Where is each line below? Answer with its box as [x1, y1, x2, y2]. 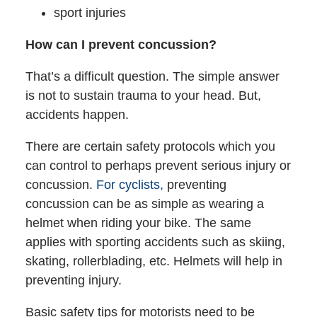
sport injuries [53, 5, 126, 20]
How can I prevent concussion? [25, 37, 217, 52]
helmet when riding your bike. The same [25, 215, 251, 230]
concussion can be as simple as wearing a [25, 196, 264, 211]
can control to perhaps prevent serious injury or [25, 158, 291, 173]
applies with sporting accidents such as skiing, [25, 234, 285, 249]
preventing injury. [25, 272, 122, 287]
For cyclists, [96, 177, 163, 192]
